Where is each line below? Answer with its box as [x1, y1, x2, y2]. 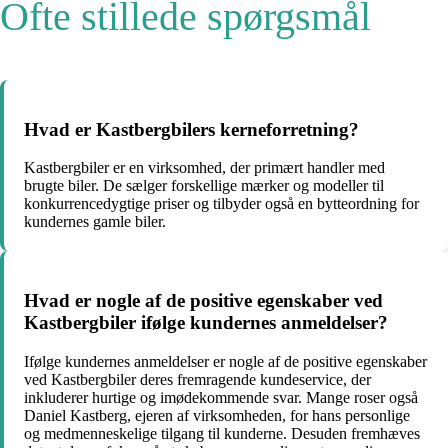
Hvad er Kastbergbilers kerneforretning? [24, 118, 359, 140]
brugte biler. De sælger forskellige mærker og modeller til [24, 177, 384, 195]
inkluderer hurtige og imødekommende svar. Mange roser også [24, 388, 418, 406]
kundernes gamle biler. [24, 213, 166, 231]
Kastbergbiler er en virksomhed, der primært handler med [24, 159, 385, 177]
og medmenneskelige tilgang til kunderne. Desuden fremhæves [24, 424, 420, 442]
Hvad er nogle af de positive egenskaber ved [24, 290, 383, 312]
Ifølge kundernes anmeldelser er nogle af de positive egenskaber [24, 352, 427, 370]
